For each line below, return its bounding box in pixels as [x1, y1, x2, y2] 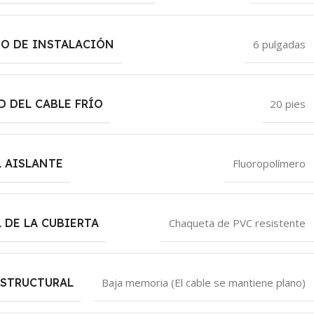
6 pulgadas [252, 36, 306, 51]
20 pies [269, 96, 306, 111]
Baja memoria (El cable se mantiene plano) [101, 275, 306, 289]
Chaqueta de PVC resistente [168, 215, 306, 230]
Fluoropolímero [232, 156, 306, 170]
